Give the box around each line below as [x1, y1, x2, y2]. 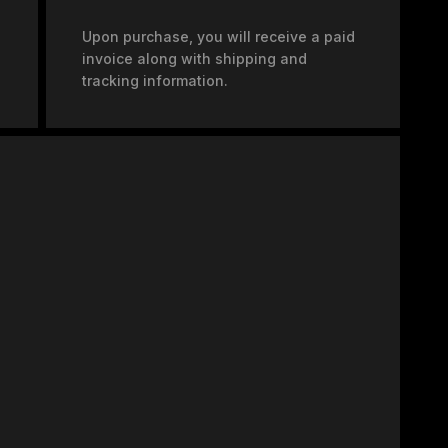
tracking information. [81, 72, 228, 89]
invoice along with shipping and [81, 50, 307, 67]
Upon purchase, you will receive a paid [81, 28, 355, 45]
